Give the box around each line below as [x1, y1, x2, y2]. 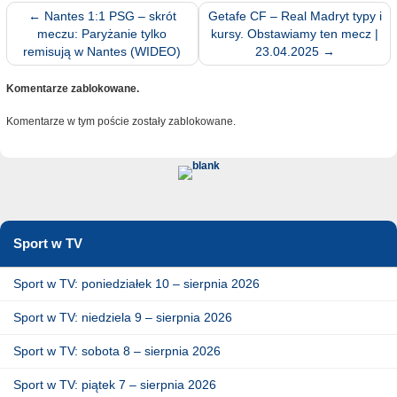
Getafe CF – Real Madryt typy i [207, 9, 382, 24]
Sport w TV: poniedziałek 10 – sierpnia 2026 [13, 276, 260, 291]
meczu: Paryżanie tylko [37, 27, 167, 42]
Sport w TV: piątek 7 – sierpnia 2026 [13, 377, 216, 392]
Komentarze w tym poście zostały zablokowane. [5, 115, 236, 128]
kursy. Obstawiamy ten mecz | [211, 27, 379, 42]
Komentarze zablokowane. [5, 82, 139, 96]
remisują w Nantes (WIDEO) [23, 44, 182, 59]
